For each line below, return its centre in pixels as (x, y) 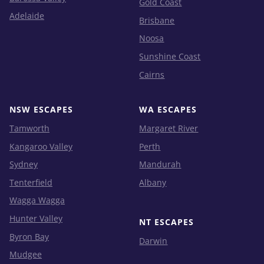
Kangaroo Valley (41, 146)
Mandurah (160, 164)
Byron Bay (29, 236)
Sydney (24, 164)
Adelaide (27, 16)
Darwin (154, 241)
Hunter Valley (36, 219)
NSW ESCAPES (41, 110)
